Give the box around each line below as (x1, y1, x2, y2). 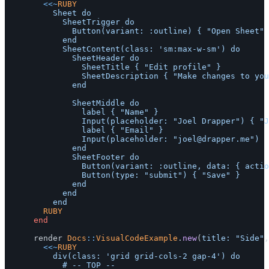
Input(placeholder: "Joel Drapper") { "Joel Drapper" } (5, 116, 82, 126)
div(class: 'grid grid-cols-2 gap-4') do (5, 252, 53, 261)
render (34, 234, 62, 243)
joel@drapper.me (178, 134, 250, 144)
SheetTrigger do (5, 17, 62, 27)
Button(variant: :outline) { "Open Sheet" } (5, 26, 72, 36)
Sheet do (5, 8, 53, 18)
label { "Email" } (5, 125, 82, 135)
